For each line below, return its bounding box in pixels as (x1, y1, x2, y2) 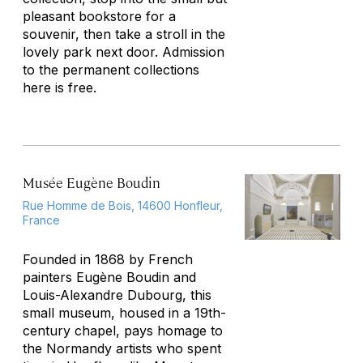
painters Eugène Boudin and (23, 269, 196, 285)
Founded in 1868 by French (23, 251, 193, 267)
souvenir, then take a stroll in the (23, 26, 225, 42)
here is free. (23, 79, 96, 96)
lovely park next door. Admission (23, 44, 224, 60)
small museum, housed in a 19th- (23, 305, 226, 321)
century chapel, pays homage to (23, 322, 223, 339)
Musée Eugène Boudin (23, 173, 160, 191)
